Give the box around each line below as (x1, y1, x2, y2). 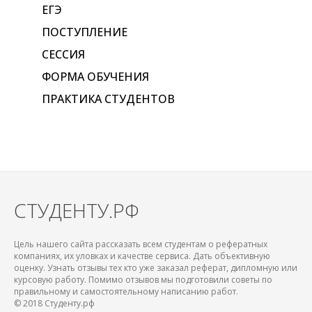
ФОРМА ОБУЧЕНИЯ (42, 68, 149, 84)
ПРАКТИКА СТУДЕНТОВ (42, 91, 175, 107)
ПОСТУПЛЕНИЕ (42, 24, 127, 40)
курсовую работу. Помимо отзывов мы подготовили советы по (14, 273, 272, 286)
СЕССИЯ (42, 46, 85, 62)
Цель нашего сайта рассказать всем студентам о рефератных (14, 237, 267, 250)
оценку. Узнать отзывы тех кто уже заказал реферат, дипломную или (14, 261, 297, 274)
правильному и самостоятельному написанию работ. (14, 285, 238, 297)
